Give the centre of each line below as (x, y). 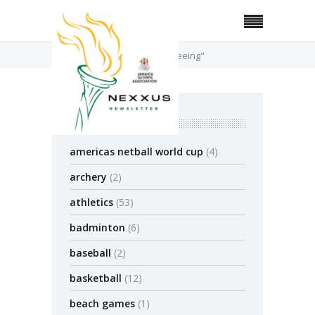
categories (104, 122)
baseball (90, 253)
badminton (97, 227)
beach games (102, 303)
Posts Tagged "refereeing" (148, 55)
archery (88, 177)
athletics (91, 202)
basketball (96, 278)
